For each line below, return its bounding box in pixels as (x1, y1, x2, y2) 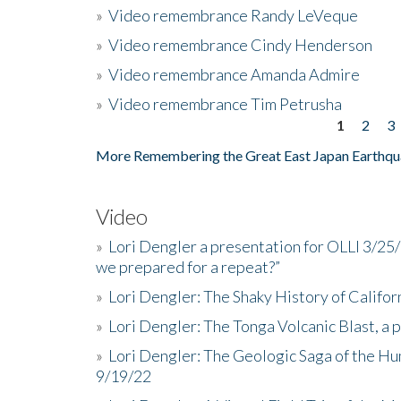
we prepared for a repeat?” (96, 256, 280, 277)
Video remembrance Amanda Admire (108, 64, 360, 84)
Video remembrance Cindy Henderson (108, 34, 372, 55)
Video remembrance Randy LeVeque (108, 4, 358, 25)
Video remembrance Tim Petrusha (108, 93, 342, 114)
